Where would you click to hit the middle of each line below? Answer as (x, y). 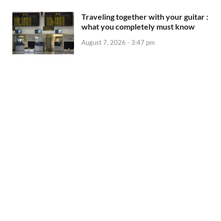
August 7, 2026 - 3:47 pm (118, 42)
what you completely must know (138, 26)
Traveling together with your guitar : (145, 16)
